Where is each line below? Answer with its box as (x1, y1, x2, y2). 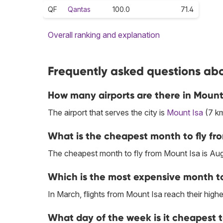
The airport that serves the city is (48, 108, 167, 118)
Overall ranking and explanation (48, 30, 160, 40)
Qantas (68, 5, 91, 14)
